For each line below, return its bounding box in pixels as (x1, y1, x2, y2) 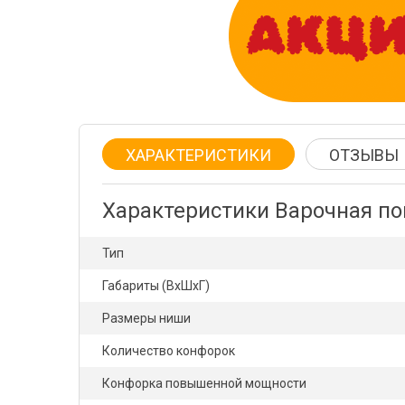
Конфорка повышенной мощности (102, 376, 306, 391)
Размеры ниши (102, 311, 191, 325)
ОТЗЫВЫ (329, 146, 399, 165)
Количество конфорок (102, 344, 235, 358)
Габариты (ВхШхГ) (102, 278, 210, 293)
